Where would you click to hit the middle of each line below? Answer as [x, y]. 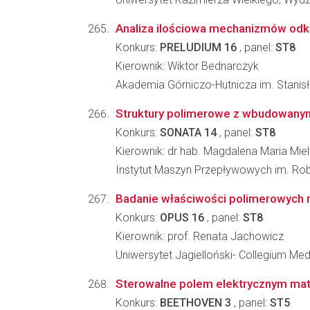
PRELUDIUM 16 [198, 47]
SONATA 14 [188, 133]
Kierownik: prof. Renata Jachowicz [200, 236]
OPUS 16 [182, 218]
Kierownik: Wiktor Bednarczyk [187, 66]
